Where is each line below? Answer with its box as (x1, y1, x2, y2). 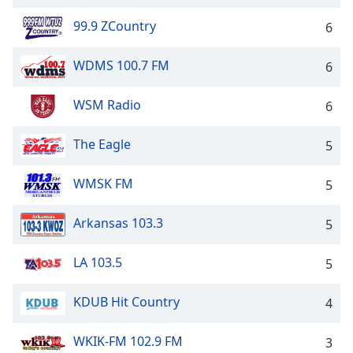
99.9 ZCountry (73, 17, 156, 35)
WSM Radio (73, 96, 141, 114)
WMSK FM (73, 175, 133, 193)
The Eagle (73, 136, 131, 154)
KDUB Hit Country (73, 293, 180, 311)
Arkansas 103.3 (73, 214, 163, 232)
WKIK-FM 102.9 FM (73, 333, 183, 351)
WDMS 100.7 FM (73, 57, 169, 75)
